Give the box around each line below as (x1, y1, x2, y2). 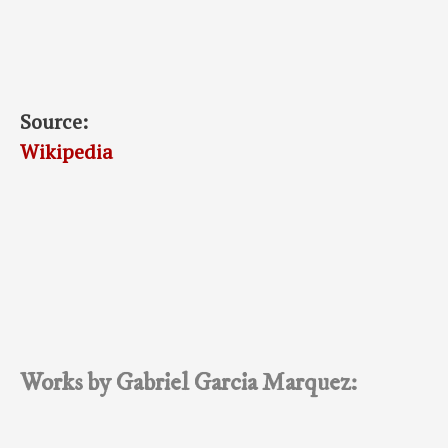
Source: (20, 107, 88, 135)
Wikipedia (20, 137, 113, 165)
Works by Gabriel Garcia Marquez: (20, 366, 358, 398)
